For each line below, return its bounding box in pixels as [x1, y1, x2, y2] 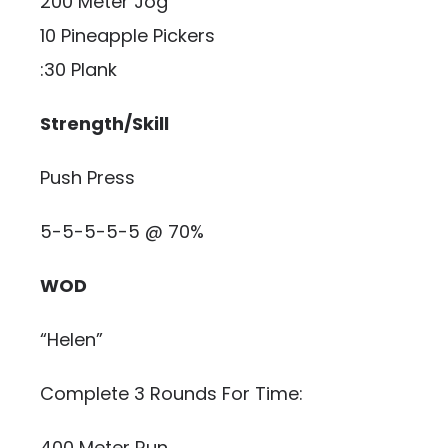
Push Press [40, 165, 135, 190]
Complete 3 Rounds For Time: [40, 381, 303, 406]
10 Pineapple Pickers [40, 23, 215, 48]
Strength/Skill [40, 111, 169, 136]
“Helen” [40, 327, 103, 352]
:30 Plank [40, 57, 117, 82]
